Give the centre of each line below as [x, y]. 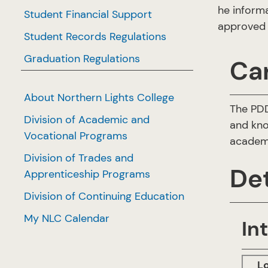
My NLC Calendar [67, 218]
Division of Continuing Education [104, 196]
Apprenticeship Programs [87, 174]
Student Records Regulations [95, 36]
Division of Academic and [87, 120]
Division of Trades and [79, 158]
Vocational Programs [76, 136]
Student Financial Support [88, 14]
